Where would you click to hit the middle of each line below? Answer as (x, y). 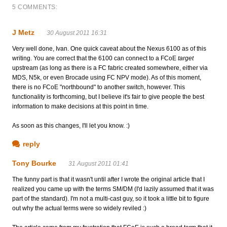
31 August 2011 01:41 (99, 163)
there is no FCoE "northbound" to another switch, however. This (99, 87)
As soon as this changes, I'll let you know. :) (71, 125)
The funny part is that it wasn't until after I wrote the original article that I (108, 179)
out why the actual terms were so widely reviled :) (79, 208)
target (186, 58)
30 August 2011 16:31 (77, 33)
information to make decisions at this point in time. (80, 106)
